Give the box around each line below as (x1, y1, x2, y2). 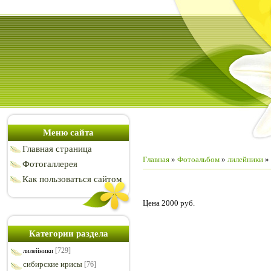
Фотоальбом (177, 155, 220, 164)
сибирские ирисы (23, 260, 82, 269)
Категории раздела (28, 229, 108, 238)
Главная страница (22, 144, 92, 154)
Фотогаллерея (22, 159, 77, 169)
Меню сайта (43, 128, 94, 137)
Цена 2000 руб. (143, 198, 195, 207)
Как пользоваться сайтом (22, 174, 122, 184)
